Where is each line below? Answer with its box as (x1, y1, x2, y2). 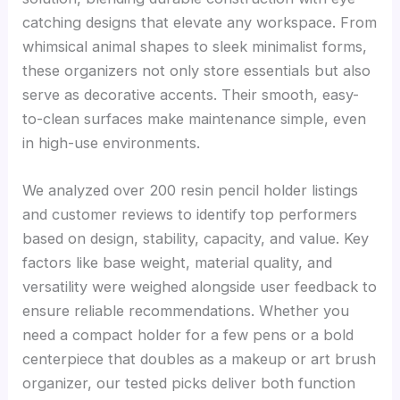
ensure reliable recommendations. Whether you (22, 301, 350, 320)
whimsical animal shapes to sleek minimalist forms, (22, 37, 368, 55)
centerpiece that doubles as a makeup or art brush (22, 349, 377, 368)
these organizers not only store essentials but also (22, 61, 371, 79)
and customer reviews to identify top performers (22, 204, 358, 223)
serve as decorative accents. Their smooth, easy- (22, 85, 360, 104)
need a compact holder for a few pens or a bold (22, 325, 354, 344)
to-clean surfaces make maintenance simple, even (22, 109, 367, 128)
